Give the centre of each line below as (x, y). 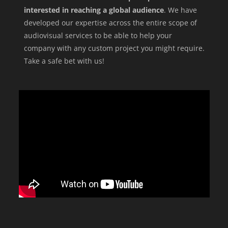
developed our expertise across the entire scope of (110, 23)
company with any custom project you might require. (114, 48)
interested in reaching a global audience (94, 10)
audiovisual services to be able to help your (98, 36)
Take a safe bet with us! (64, 61)
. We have (180, 10)
